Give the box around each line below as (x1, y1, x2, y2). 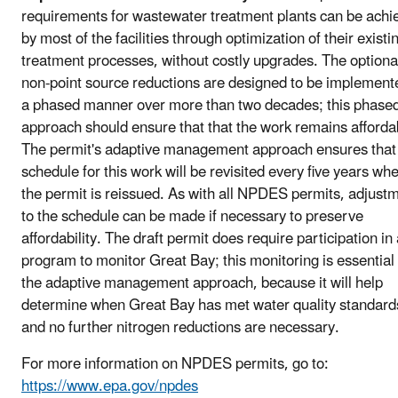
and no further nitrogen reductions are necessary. (21, 311, 339, 344)
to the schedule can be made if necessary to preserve (21, 200, 363, 233)
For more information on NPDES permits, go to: (21, 347, 329, 380)
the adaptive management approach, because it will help (21, 267, 383, 299)
